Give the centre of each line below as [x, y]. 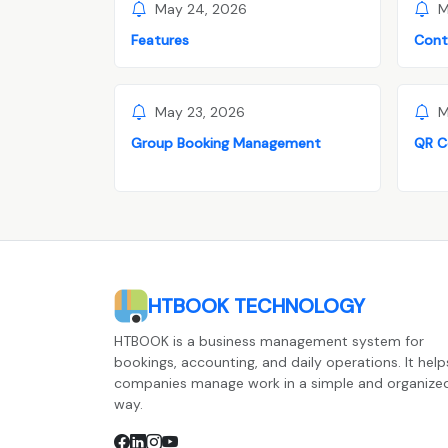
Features [160, 39]
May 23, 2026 [200, 112]
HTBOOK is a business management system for [269, 340]
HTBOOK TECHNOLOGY [256, 305]
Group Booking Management [226, 142]
